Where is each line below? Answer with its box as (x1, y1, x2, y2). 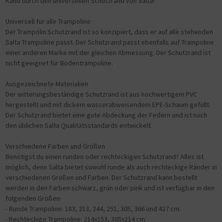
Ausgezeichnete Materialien (5, 79, 90, 88)
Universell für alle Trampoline (5, 16, 92, 26)
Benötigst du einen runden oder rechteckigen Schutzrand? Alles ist (5, 152, 204, 161)
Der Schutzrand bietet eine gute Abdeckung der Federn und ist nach (5, 110, 207, 119)
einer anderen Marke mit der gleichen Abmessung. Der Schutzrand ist (5, 48, 211, 57)
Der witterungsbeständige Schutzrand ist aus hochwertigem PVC (5, 89, 197, 99)
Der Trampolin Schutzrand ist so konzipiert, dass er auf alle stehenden (5, 27, 213, 36)
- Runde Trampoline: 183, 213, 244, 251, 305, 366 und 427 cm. (5, 204, 181, 213)
